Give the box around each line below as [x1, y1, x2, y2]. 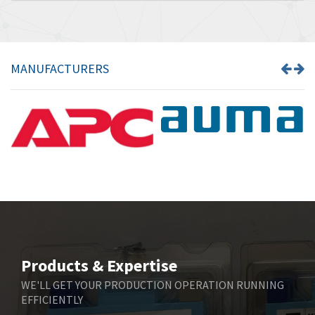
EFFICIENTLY [21, 292, 83, 307]
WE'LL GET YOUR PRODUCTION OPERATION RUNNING [21, 277, 284, 292]
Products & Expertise [21, 254, 177, 276]
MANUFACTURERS [11, 60, 109, 77]
